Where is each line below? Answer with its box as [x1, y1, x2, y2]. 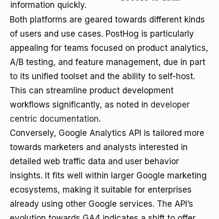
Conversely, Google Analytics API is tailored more [10, 128, 204, 138]
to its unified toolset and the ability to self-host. [10, 71, 195, 81]
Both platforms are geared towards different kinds [10, 15, 205, 24]
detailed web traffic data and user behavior [10, 156, 179, 166]
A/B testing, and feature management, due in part [10, 57, 205, 67]
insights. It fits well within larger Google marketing [10, 171, 207, 180]
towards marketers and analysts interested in [10, 142, 188, 152]
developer [151, 100, 190, 109]
